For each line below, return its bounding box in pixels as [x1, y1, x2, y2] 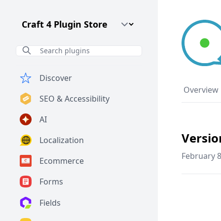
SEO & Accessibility [39, 93, 110, 104]
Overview [184, 84, 219, 95]
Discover [39, 73, 72, 83]
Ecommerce [39, 155, 84, 166]
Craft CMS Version [15, 16, 83, 27]
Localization [39, 135, 84, 146]
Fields [39, 197, 61, 209]
